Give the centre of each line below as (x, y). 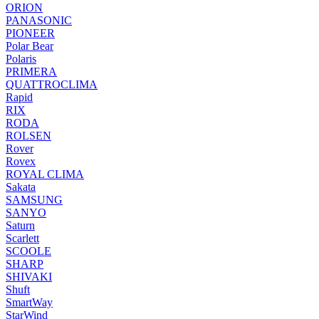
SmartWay (29, 302)
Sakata (21, 187)
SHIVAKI (29, 276)
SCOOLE (28, 251)
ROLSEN (28, 135)
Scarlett (22, 238)
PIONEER (30, 33)
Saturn (20, 225)
